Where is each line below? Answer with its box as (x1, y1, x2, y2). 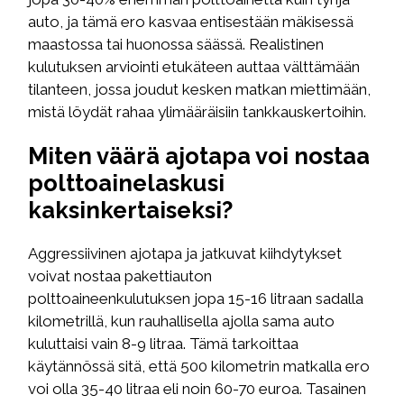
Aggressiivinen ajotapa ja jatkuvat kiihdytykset (28, 244, 343, 263)
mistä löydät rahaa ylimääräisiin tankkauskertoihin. (28, 103, 367, 122)
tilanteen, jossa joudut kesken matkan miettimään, (28, 80, 372, 99)
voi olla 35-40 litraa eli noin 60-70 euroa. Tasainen (28, 380, 367, 399)
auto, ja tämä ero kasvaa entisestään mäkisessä (28, 13, 354, 32)
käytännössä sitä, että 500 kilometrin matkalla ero (28, 357, 371, 376)
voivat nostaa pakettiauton (28, 267, 213, 286)
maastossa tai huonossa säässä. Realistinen (28, 35, 325, 54)
